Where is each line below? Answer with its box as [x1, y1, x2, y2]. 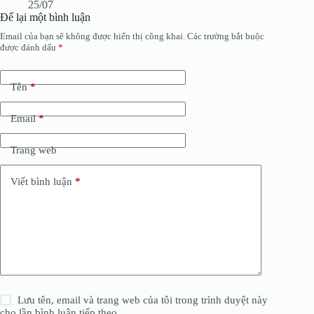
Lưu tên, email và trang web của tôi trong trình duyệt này [18, 294, 268, 306]
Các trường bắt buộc [187, 30, 264, 41]
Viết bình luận [11, 176, 72, 188]
